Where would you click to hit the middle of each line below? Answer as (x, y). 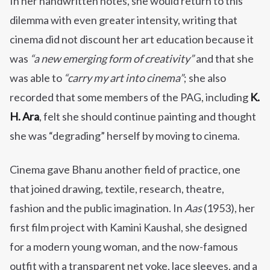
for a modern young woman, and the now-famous (124, 247)
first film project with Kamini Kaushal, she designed (128, 228)
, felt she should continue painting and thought (148, 117)
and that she (224, 59)
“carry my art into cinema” (124, 78)
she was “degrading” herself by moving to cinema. (125, 136)
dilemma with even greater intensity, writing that (124, 20)
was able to (37, 78)
